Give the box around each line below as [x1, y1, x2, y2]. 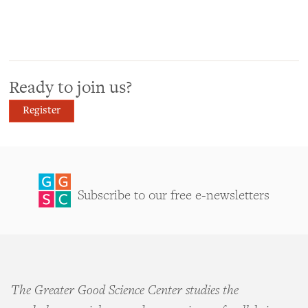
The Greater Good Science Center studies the [11, 284, 239, 298]
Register [23, 104, 60, 117]
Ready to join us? [9, 75, 132, 98]
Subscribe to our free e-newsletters [78, 189, 269, 203]
